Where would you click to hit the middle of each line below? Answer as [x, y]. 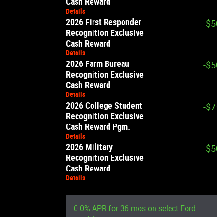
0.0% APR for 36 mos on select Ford [135, 209]
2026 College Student [104, 106]
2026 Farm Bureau [98, 64]
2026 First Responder [104, 22]
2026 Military [89, 147]
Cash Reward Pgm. [98, 127]
